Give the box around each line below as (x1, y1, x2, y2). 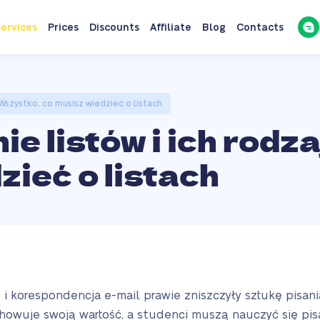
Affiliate (149, 23, 191, 33)
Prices (47, 23, 79, 33)
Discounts (89, 23, 139, 33)
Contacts (236, 23, 284, 33)
